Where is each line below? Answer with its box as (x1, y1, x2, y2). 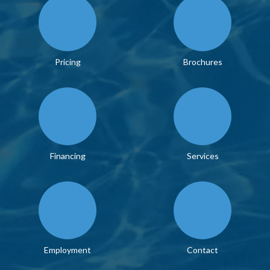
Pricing (54, 56, 81, 67)
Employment (44, 244, 91, 255)
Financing (49, 150, 86, 161)
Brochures (183, 56, 222, 67)
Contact (187, 244, 218, 255)
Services (186, 150, 219, 161)
